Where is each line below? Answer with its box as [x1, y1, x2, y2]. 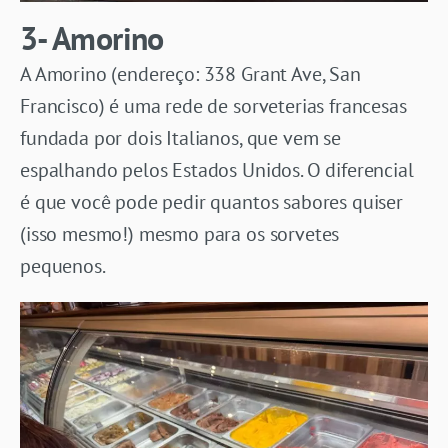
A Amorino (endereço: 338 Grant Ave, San [20, 60, 361, 87]
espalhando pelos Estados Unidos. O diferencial [20, 156, 414, 183]
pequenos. [20, 252, 106, 279]
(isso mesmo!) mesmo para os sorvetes [20, 220, 340, 247]
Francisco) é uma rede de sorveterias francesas [20, 92, 407, 119]
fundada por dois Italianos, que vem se [20, 124, 341, 151]
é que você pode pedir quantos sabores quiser [20, 188, 403, 215]
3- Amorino [20, 16, 164, 59]
